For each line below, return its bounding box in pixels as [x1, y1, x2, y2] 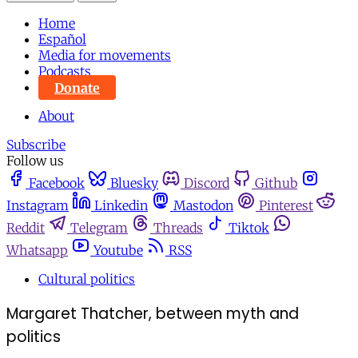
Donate [54, 79, 100, 96]
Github [255, 175, 297, 192]
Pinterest [259, 197, 313, 214]
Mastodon [173, 197, 233, 214]
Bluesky [110, 175, 158, 192]
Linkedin [94, 197, 148, 214]
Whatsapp [6, 242, 68, 259]
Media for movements [38, 47, 171, 64]
